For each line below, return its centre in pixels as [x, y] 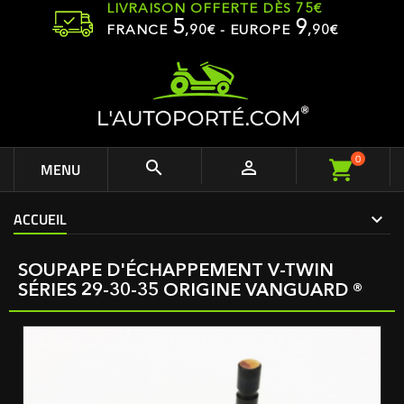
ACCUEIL [40, 219]
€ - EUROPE [251, 31]
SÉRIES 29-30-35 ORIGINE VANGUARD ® [190, 291]
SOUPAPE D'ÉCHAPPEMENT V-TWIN [176, 271]
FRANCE [139, 31]
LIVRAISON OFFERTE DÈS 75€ [214, 9]
